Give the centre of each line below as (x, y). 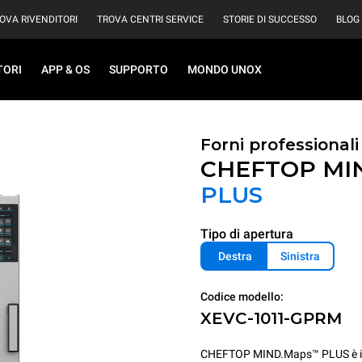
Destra (235, 256)
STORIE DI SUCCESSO (270, 19)
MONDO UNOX (225, 69)
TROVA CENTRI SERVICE (150, 19)
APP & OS (65, 69)
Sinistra (300, 256)
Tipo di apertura (247, 234)
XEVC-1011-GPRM (271, 318)
